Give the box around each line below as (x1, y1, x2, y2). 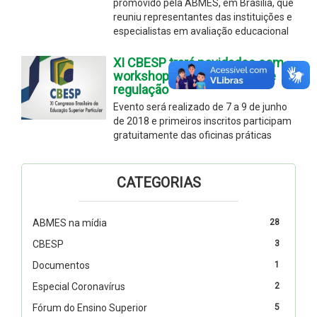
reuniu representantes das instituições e (113, 11, 292, 23)
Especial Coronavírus (33, 280, 125, 292)
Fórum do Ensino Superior (33, 301, 147, 313)
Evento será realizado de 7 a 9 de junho (113, 100, 287, 113)
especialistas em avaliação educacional (113, 25, 289, 37)
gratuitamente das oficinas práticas (113, 129, 272, 141)
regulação (113, 81, 168, 97)
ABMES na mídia (33, 217, 107, 229)
